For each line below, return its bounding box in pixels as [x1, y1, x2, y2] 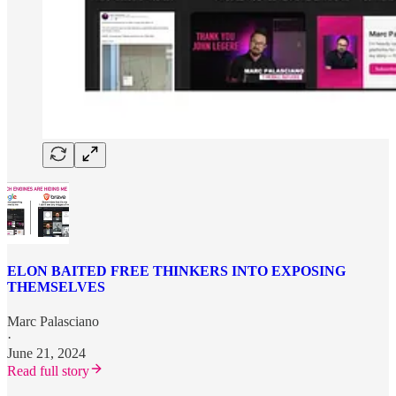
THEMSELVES [7, 278, 105, 294]
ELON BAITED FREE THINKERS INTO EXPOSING [7, 263, 346, 278]
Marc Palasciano [7, 313, 99, 329]
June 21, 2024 [7, 345, 86, 361]
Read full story [7, 362, 89, 378]
